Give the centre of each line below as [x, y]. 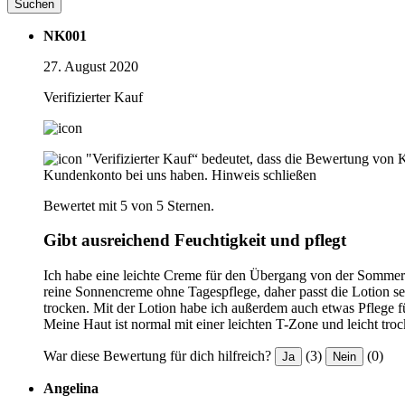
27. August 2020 [91, 66]
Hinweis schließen [264, 174]
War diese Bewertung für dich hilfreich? [157, 355]
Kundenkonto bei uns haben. [126, 174]
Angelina [71, 388]
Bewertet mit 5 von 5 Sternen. [129, 205]
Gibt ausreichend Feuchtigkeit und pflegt [195, 240]
